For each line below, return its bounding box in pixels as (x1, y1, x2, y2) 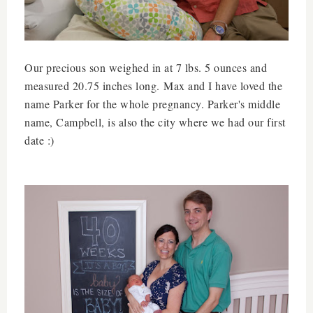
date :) (24, 132, 54, 147)
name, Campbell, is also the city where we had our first (24, 114, 286, 129)
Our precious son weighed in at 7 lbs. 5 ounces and (24, 59, 267, 75)
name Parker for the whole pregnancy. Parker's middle (24, 96, 280, 111)
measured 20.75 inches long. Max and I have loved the (24, 78, 282, 93)
